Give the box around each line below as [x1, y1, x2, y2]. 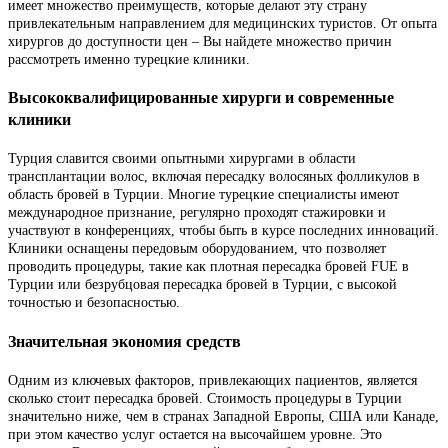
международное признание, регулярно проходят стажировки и [8, 205, 386, 221]
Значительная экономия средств [8, 332, 241, 350]
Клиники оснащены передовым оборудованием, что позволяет [8, 241, 386, 257]
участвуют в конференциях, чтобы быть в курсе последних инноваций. [8, 223, 439, 239]
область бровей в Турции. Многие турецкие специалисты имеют [8, 187, 399, 203]
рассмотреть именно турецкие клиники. [8, 51, 250, 67]
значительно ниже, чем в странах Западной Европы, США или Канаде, [8, 408, 439, 424]
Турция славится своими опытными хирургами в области [8, 151, 356, 167]
